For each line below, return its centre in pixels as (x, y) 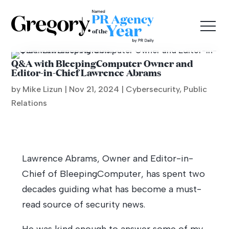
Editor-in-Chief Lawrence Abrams (87, 72)
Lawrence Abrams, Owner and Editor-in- (107, 158)
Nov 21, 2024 (94, 89)
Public (196, 89)
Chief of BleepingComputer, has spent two (113, 174)
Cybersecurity (153, 89)
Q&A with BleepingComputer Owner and (102, 63)
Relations (29, 103)
